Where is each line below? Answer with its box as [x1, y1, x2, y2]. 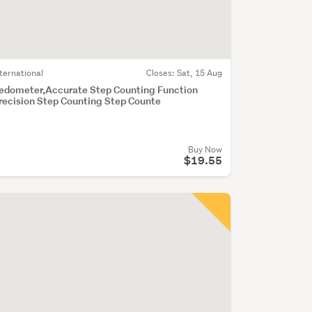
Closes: [146, 67, 177, 79]
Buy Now [187, 143, 222, 156]
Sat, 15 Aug [176, 67, 222, 79]
